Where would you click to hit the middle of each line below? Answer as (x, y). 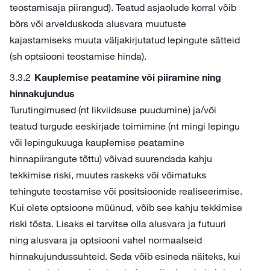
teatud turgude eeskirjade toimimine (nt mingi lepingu (125, 126)
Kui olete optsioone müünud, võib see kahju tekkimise (126, 207)
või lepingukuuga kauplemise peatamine (97, 142)
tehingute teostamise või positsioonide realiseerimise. (126, 191)
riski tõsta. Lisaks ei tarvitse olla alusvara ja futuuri (118, 224)
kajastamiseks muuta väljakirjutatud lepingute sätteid (125, 40)
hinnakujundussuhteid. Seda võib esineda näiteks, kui (125, 256)
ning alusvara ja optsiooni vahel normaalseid (106, 240)
